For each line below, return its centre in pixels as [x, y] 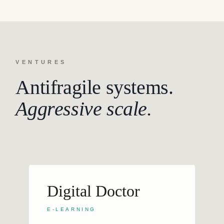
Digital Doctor [94, 191]
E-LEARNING [71, 209]
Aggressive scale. [84, 109]
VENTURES [41, 62]
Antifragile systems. [94, 88]
